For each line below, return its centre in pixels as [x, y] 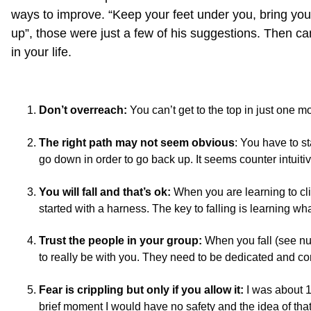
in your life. [41, 52]
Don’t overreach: [83, 110]
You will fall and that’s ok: [105, 192]
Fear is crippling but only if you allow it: [141, 289]
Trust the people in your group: [120, 241]
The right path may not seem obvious [137, 143]
